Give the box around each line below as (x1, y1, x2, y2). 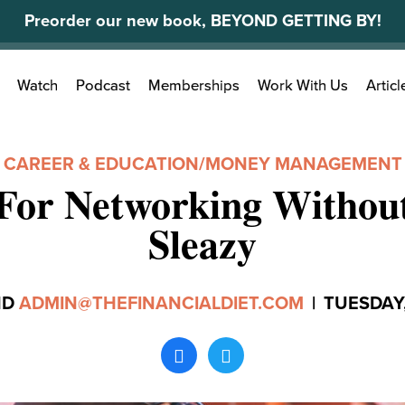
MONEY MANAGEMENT (204, 154, 402, 175)
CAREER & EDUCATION (3, 154, 199, 175)
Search (57, 68, 100, 86)
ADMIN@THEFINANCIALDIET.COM (18, 293, 304, 315)
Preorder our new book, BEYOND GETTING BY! (24, 11, 381, 31)
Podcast (76, 77, 130, 96)
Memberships (148, 77, 240, 96)
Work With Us (258, 77, 348, 96)
